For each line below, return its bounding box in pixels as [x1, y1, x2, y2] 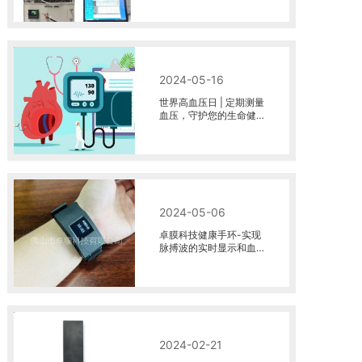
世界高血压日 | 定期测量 [159, 96, 264, 108]
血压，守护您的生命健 [159, 109, 256, 121]
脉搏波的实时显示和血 [159, 242, 256, 254]
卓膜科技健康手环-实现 [159, 229, 261, 241]
